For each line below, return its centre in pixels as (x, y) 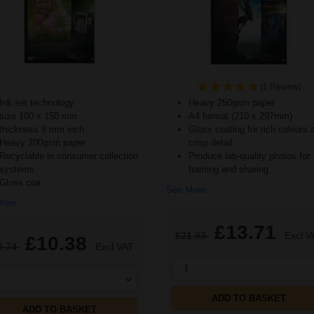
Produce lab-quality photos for (249, 156)
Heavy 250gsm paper (232, 103)
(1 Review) (280, 87)
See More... (190, 190)
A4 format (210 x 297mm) (240, 116)
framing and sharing (228, 170)
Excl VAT (114, 247)
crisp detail (211, 143)
